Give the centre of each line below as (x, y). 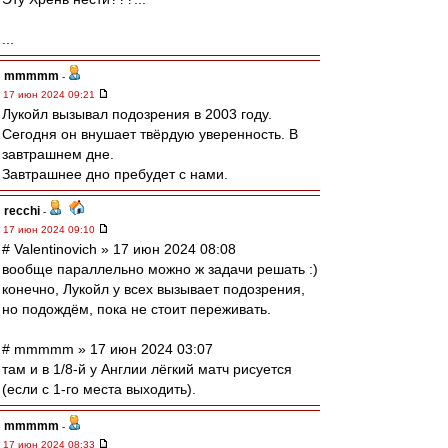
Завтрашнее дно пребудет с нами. (115, 174)
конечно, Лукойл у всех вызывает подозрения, (153, 289)
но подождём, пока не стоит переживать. (136, 309)
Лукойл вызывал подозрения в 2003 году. (137, 114)
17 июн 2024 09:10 (50, 229)
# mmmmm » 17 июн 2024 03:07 (107, 349)
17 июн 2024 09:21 (50, 94)
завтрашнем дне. (58, 154)
